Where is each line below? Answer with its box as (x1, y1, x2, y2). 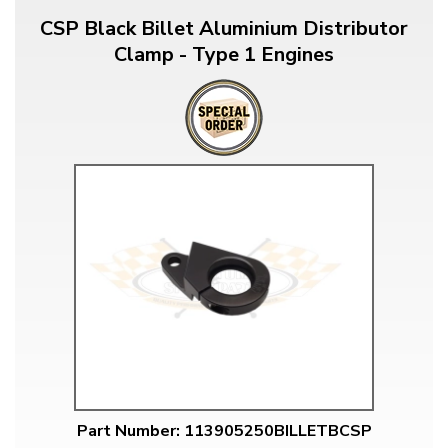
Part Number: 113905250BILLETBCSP (76, 420, 372, 443)
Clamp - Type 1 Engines (114, 40, 334, 68)
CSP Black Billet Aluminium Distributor (40, 14, 408, 42)
